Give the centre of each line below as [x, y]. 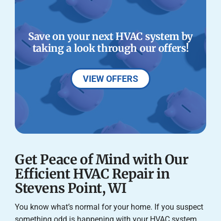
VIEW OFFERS [110, 79]
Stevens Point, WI [71, 188]
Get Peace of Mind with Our [101, 159]
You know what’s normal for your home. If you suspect [109, 207]
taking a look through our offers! [110, 49]
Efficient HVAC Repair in [92, 174]
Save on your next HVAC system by [110, 37]
